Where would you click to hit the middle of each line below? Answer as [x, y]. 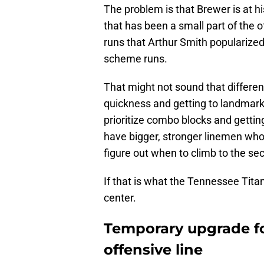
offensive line [153, 250]
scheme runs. [136, 59]
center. [120, 198]
